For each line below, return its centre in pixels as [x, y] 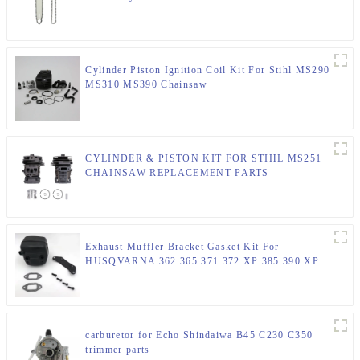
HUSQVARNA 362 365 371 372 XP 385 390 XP [202, 262]
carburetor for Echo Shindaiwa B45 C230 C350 [199, 335]
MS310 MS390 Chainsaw [146, 85]
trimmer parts [118, 350]
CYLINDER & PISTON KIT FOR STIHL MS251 [204, 159]
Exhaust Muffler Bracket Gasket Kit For [182, 247]
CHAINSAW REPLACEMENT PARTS [177, 173]
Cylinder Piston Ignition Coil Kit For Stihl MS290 [208, 70]
